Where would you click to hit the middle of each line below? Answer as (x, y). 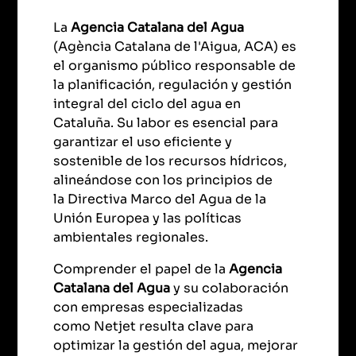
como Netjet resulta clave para (154, 327)
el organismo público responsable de (175, 66)
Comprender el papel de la (141, 269)
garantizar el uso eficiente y (143, 142)
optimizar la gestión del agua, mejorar (176, 346)
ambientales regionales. (131, 238)
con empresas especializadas (149, 308)
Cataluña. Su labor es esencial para (166, 123)
